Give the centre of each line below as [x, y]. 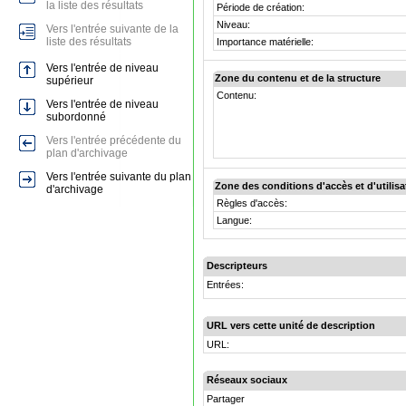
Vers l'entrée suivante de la [112, 29]
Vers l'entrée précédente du [114, 140]
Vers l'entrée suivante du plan [119, 177]
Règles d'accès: [252, 203]
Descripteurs [237, 266]
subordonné [76, 117]
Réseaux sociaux [247, 380]
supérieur [70, 81]
